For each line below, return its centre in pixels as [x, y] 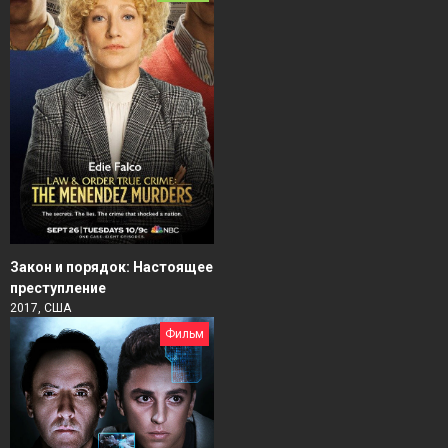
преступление [58, 288]
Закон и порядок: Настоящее [111, 267]
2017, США [40, 308]
